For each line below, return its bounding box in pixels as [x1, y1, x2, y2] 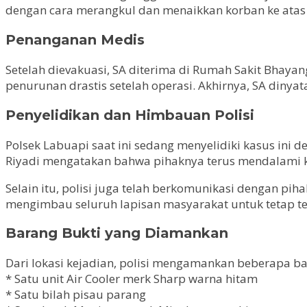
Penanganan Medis [5, 31, 145, 48]
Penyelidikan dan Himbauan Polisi [5, 106, 254, 123]
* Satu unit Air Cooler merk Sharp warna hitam [5, 271, 258, 287]
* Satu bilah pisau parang [5, 286, 146, 303]
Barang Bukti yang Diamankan [5, 225, 228, 242]
